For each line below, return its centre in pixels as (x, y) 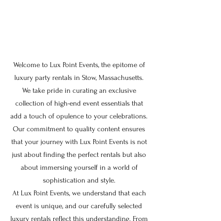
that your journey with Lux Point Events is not (79, 142)
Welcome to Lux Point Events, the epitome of (79, 65)
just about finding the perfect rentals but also (79, 155)
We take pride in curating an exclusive (79, 91)
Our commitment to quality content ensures (79, 129)
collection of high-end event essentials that (79, 103)
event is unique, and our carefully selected (79, 206)
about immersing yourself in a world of (79, 167)
